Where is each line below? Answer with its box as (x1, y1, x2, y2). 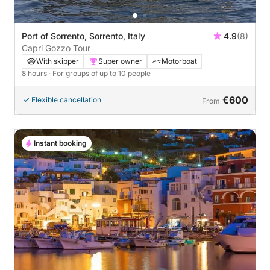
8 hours (22, 69, 49, 78)
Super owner (98, 57, 142, 66)
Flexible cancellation (31, 95, 101, 105)
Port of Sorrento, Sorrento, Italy (22, 31, 145, 42)
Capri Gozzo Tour (22, 43, 90, 54)
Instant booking (34, 139, 87, 148)
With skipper (36, 57, 79, 66)
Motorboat (162, 57, 197, 66)
